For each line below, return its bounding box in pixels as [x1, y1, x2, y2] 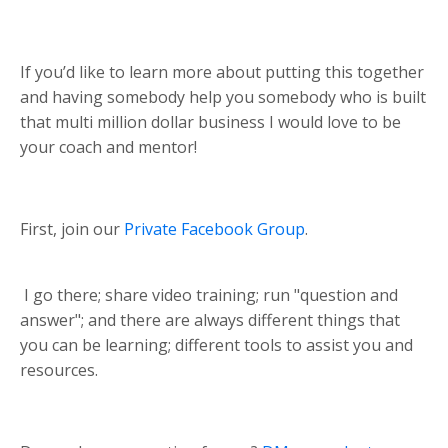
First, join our [20, 217, 124, 240]
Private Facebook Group [124, 217, 305, 240]
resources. [20, 358, 98, 381]
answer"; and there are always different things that [20, 308, 400, 331]
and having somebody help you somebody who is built [20, 85, 426, 108]
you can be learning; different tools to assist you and [20, 333, 413, 356]
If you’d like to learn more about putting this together [20, 60, 424, 83]
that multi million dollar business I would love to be [20, 110, 401, 133]
